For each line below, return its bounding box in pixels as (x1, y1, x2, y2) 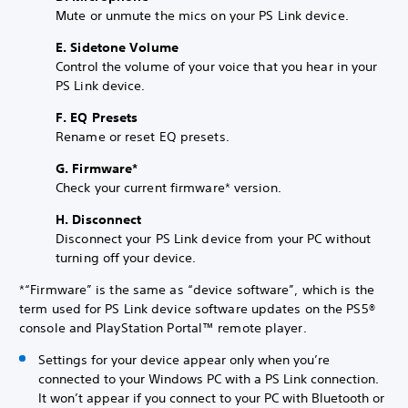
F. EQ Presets (56, 109, 138, 126)
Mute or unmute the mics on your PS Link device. (56, 7, 352, 24)
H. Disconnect (56, 211, 142, 228)
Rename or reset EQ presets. (56, 128, 233, 145)
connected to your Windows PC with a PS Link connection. (38, 371, 379, 387)
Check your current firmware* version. (56, 179, 281, 196)
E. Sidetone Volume (56, 39, 182, 56)
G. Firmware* (56, 160, 138, 177)
